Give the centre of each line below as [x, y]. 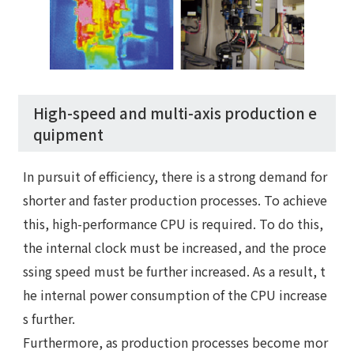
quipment [68, 134]
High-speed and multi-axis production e [175, 112]
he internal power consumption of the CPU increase [175, 295]
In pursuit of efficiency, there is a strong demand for [175, 177]
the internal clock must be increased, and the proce [175, 248]
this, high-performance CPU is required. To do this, [173, 224]
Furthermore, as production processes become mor [176, 343]
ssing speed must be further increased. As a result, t [175, 271]
